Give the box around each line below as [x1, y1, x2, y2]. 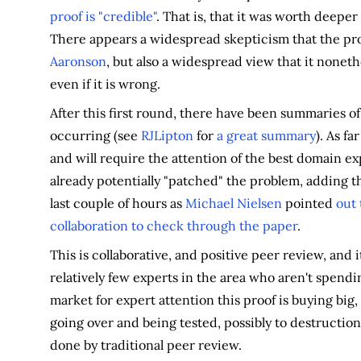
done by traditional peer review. [49, 336, 242, 353]
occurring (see [49, 127, 141, 143]
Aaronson [49, 52, 106, 69]
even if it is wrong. [49, 75, 160, 92]
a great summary [216, 127, 316, 143]
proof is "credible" [49, 7, 156, 24]
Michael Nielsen [185, 194, 282, 211]
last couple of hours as [49, 194, 185, 211]
